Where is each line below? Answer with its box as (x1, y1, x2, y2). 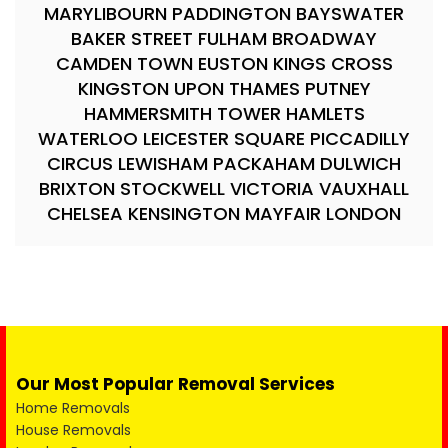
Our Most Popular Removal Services (16, 372, 335, 396)
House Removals (16, 420, 131, 440)
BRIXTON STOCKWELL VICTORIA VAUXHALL (39, 176, 409, 201)
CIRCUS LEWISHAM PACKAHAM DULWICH (47, 151, 401, 176)
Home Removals (16, 398, 130, 418)
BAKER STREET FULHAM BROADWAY (71, 26, 377, 51)
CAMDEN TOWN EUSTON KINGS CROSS (55, 51, 393, 76)
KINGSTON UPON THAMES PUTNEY (77, 76, 371, 101)
